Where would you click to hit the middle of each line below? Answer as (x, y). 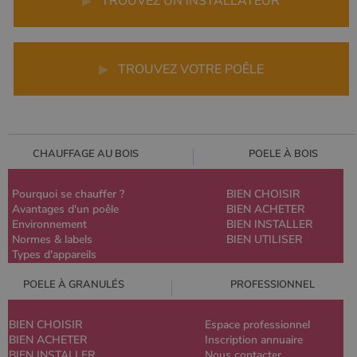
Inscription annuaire (254, 340)
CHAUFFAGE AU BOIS (86, 154)
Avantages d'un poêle (65, 210)
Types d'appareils (54, 255)
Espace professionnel (257, 325)
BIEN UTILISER (265, 240)
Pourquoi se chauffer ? (68, 194)
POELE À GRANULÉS (74, 285)
